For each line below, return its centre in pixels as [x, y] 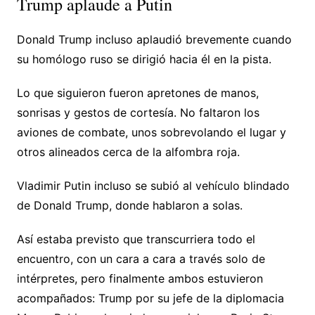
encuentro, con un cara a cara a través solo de [141, 258]
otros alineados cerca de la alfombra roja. [128, 152]
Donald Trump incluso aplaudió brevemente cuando [154, 39]
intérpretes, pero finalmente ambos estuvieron [140, 278]
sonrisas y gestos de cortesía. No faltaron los [138, 112]
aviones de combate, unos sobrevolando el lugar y [151, 132]
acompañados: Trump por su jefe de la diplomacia [150, 298]
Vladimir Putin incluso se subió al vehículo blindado [153, 185]
